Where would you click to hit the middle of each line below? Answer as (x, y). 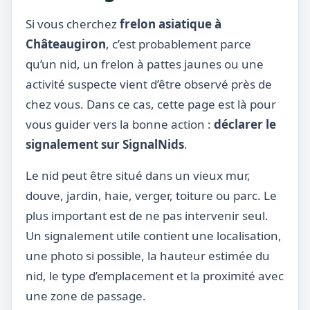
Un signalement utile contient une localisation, (154, 236)
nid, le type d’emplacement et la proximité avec (155, 276)
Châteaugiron (66, 44)
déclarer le (245, 124)
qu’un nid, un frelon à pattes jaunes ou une (145, 64)
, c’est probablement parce (179, 44)
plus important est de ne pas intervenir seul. (147, 216)
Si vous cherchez (73, 24)
